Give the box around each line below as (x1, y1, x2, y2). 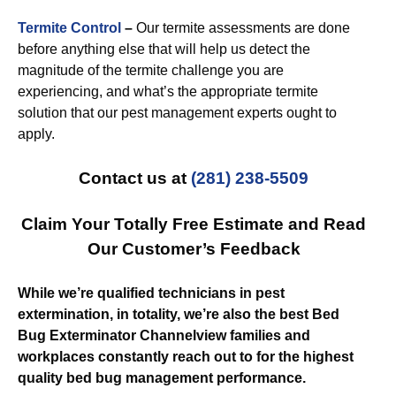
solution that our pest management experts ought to (18, 105, 337, 120)
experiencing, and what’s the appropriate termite (18, 84, 318, 99)
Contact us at (79, 169, 191, 187)
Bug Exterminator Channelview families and (18, 328, 310, 343)
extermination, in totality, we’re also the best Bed (18, 307, 339, 322)
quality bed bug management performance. (18, 370, 306, 385)
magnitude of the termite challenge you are (18, 63, 284, 78)
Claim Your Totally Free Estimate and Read (21, 215, 366, 233)
